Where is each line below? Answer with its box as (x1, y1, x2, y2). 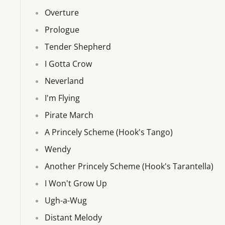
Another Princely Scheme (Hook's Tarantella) (45, 161, 213, 172)
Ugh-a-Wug (45, 195, 87, 206)
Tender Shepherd (45, 41, 111, 53)
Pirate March (45, 109, 93, 121)
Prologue (45, 24, 79, 36)
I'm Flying (45, 92, 80, 104)
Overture (45, 7, 79, 19)
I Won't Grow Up (45, 178, 107, 189)
